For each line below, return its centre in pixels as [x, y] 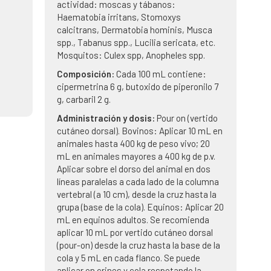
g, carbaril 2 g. [83, 99]
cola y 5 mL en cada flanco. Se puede [128, 258]
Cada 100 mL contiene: [161, 74]
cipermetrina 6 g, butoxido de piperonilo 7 [137, 87]
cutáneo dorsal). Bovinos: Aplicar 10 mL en [139, 131]
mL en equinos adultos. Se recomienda [133, 220]
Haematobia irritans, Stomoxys [119, 17]
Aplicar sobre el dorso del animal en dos [133, 169]
